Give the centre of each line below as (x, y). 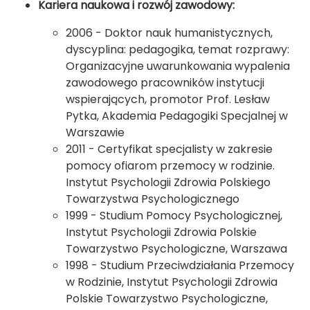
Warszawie (95, 133)
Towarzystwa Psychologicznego (153, 199)
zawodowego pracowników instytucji (165, 83)
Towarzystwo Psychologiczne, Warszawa (176, 249)
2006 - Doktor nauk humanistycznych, (169, 33)
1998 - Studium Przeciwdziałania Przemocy (180, 265)
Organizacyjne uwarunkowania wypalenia (178, 66)
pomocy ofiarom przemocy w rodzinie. (170, 166)
